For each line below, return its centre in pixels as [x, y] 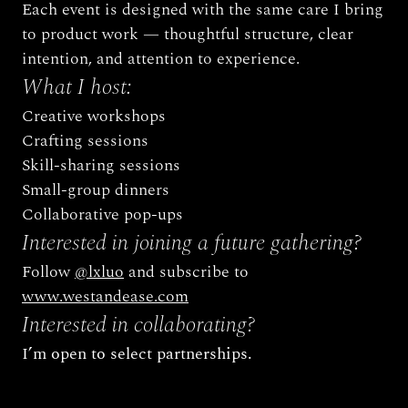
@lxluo [99, 272]
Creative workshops [94, 116]
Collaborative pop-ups [102, 214]
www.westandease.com [105, 296]
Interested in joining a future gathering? [194, 243]
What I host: [77, 87]
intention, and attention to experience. [161, 59]
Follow [48, 272]
